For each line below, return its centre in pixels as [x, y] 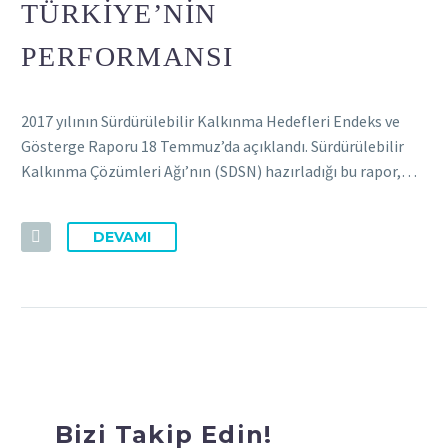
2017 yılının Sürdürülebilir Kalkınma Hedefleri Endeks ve [210, 121]
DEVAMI [122, 236]
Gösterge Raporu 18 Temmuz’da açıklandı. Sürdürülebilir [212, 146]
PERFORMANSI [127, 56]
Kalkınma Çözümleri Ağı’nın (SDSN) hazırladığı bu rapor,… [219, 171]
